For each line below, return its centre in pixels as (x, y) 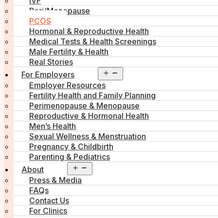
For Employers (48, 75)
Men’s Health (53, 126)
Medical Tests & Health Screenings (93, 42)
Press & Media (55, 180)
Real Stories (51, 62)
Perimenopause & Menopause (84, 106)
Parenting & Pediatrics (70, 157)
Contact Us (49, 201)
